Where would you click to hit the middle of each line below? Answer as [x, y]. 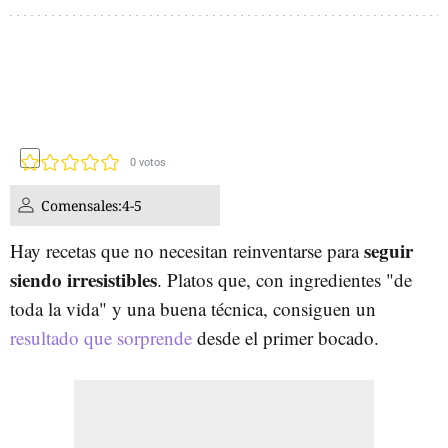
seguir [388, 250]
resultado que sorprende [101, 337]
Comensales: [81, 205]
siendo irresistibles [83, 279]
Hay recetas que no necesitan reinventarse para [187, 250]
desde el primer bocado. [285, 337]
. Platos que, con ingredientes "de [284, 279]
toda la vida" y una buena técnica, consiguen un [193, 308]
